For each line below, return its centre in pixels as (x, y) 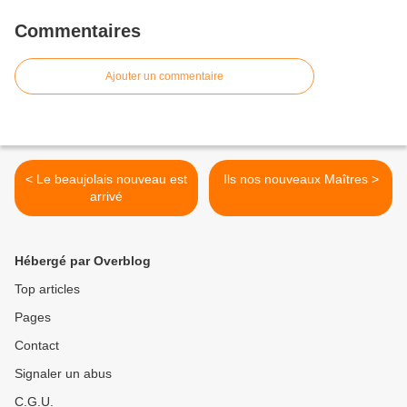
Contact (37, 346)
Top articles (47, 289)
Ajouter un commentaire (164, 77)
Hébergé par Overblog (83, 261)
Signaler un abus (63, 374)
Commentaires (78, 31)
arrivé (106, 197)
